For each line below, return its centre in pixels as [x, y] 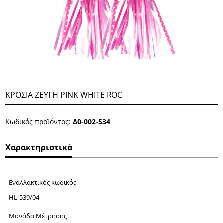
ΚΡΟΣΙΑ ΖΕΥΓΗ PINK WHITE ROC [64, 95]
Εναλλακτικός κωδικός [42, 182]
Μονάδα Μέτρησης [38, 216]
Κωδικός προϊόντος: [39, 122]
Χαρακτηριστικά [39, 147]
